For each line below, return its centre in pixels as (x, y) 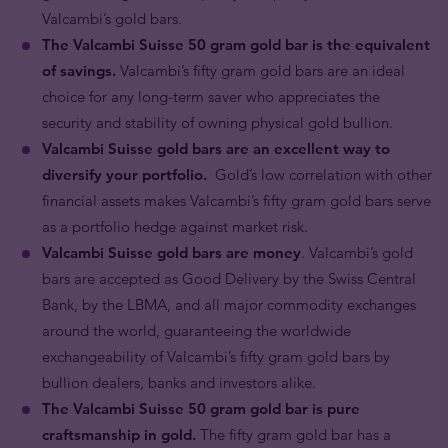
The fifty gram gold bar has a (295, 434)
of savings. (81, 70)
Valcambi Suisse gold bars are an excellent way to (216, 148)
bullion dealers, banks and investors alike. (179, 382)
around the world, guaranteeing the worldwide (196, 330)
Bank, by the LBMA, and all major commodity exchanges (229, 304)
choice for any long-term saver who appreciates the (211, 96)
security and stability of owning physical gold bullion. (217, 122)
